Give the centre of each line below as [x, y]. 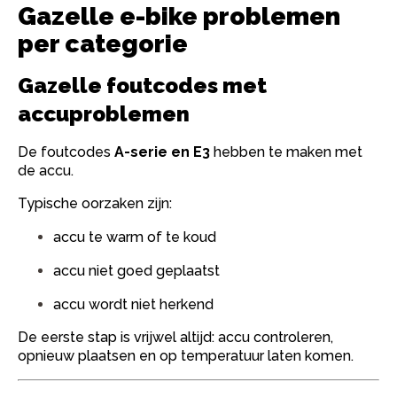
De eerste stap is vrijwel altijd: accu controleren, [175, 337]
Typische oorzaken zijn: [95, 203]
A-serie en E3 [162, 152]
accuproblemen [104, 114]
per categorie [103, 44]
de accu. [46, 171]
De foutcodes [66, 152]
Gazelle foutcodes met [142, 86]
